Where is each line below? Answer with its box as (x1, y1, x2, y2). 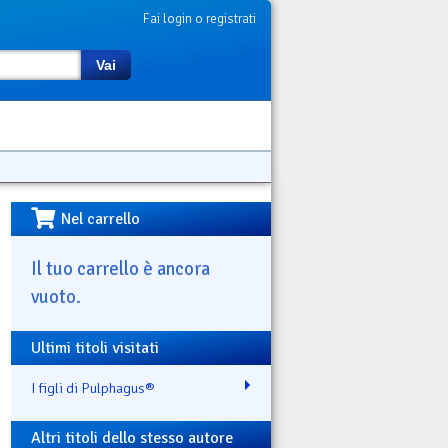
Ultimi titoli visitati (31, 337, 159, 358)
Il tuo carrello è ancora (31, 256, 210, 280)
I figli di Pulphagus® (31, 378, 155, 397)
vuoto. (31, 284, 81, 308)
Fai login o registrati (143, 10, 256, 27)
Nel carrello (61, 209, 141, 229)
